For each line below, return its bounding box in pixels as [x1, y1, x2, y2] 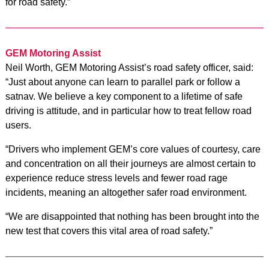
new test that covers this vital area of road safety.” [5, 225, 213, 236]
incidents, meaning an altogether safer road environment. [5, 187, 247, 198]
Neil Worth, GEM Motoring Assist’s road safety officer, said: [5, 62, 253, 73]
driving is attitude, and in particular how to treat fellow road [5, 105, 252, 116]
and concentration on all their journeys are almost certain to [5, 158, 256, 169]
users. [5, 119, 31, 130]
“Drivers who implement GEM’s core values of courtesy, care [5, 144, 261, 154]
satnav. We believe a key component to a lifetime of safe [5, 91, 243, 101]
